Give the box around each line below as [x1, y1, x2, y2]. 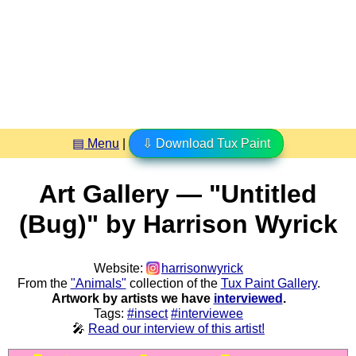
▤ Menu [72, 136, 119, 150]
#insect [127, 306, 168, 320]
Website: [93, 261, 146, 275]
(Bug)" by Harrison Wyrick [18, 210, 338, 239]
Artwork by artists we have [51, 291, 214, 305]
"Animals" [70, 276, 126, 290]
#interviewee [171, 306, 243, 320]
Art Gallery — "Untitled [39, 180, 317, 209]
